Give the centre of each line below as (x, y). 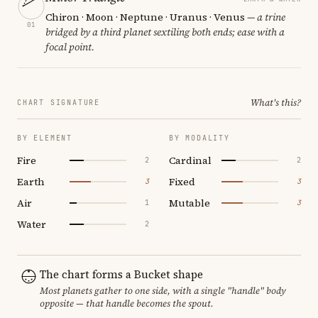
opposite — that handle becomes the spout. (127, 303)
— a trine (265, 17)
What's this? (276, 102)
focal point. (70, 46)
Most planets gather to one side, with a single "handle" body (163, 290)
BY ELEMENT (45, 138)
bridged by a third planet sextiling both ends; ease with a (165, 32)
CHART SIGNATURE (59, 102)
